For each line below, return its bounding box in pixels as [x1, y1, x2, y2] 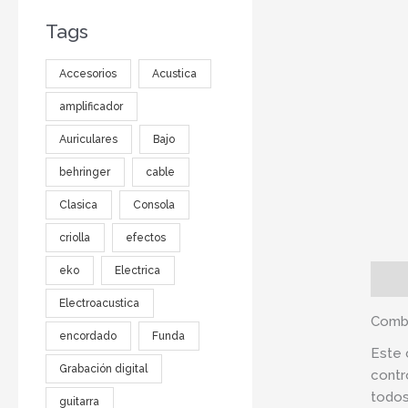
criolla [59, 230, 91, 244]
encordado [59, 329, 117, 342]
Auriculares [59, 132, 118, 146]
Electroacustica [59, 296, 140, 310]
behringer [59, 165, 111, 178]
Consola [133, 198, 176, 211]
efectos [126, 230, 167, 244]
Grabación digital [59, 362, 148, 375]
